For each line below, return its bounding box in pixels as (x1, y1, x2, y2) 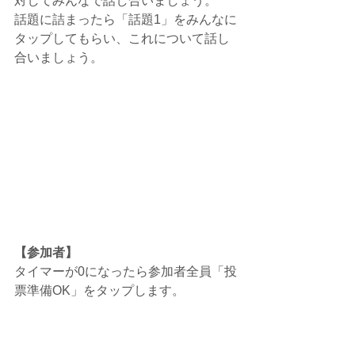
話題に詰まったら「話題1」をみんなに (14, 12, 237, 26)
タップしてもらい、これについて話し (14, 31, 230, 45)
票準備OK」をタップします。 (14, 284, 185, 298)
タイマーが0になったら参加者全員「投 (14, 265, 237, 279)
